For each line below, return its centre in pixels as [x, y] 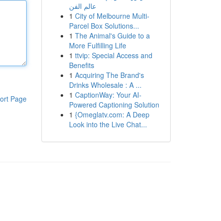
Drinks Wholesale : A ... [105, 85]
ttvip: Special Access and [113, 55]
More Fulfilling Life [97, 45]
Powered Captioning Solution [114, 105]
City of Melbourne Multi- [112, 16]
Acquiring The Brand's [109, 75]
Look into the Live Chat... [108, 124]
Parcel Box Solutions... [104, 26]
